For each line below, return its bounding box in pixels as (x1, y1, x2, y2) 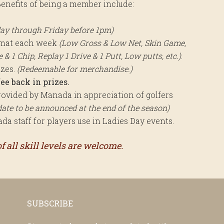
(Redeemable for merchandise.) (17, 63, 132, 74)
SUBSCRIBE (27, 197, 73, 208)
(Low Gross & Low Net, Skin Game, (59, 37, 186, 48)
